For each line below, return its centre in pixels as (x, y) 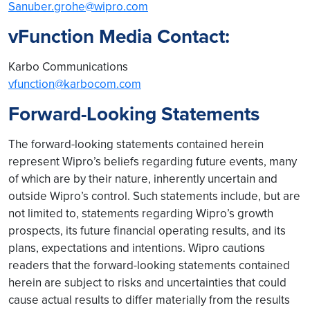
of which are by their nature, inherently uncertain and (143, 179)
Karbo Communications (68, 66)
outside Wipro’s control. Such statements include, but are (154, 196)
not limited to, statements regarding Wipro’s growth (141, 213)
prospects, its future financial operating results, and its (147, 230)
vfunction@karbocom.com (75, 84)
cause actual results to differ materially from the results (149, 300)
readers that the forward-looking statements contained (149, 265)
